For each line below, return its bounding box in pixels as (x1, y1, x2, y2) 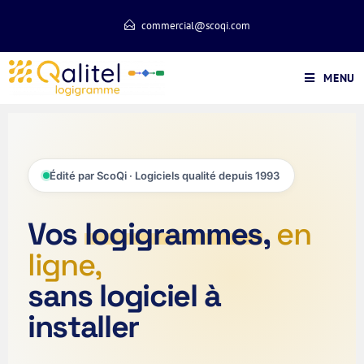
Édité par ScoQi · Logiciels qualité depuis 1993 (50, 169, 279, 182)
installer (28, 307, 140, 346)
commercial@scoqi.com (141, 19, 250, 32)
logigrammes (84, 214, 263, 253)
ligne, (28, 245, 102, 284)
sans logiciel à (28, 276, 222, 315)
